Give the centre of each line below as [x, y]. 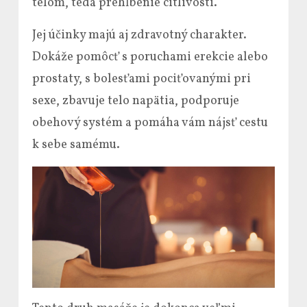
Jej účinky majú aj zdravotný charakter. [139, 35]
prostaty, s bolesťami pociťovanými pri [142, 79]
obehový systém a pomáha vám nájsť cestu [150, 123]
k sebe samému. [76, 145]
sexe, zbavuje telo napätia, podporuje [136, 101]
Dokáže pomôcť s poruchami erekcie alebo [150, 57]
